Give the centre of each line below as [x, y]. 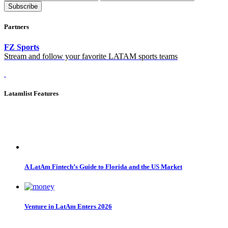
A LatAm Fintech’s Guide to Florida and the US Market [103, 167]
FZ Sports [22, 47]
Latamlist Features [31, 93]
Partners [17, 27]
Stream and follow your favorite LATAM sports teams [91, 56]
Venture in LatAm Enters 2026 [68, 207]
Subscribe [23, 7]
